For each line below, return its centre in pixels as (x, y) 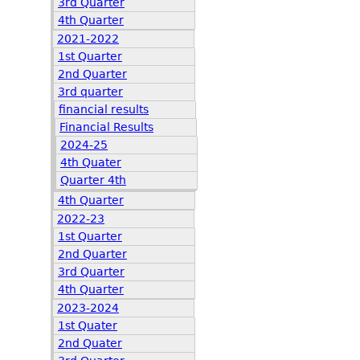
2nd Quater (90, 343)
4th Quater (91, 162)
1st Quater (88, 325)
